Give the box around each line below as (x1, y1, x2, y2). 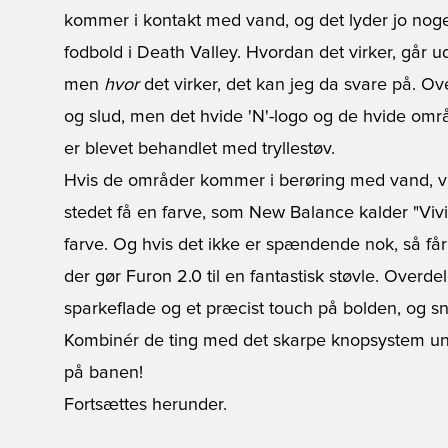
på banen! (64, 364, 143, 383)
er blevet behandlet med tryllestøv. (64, 140, 335, 159)
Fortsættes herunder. (64, 396, 227, 415)
